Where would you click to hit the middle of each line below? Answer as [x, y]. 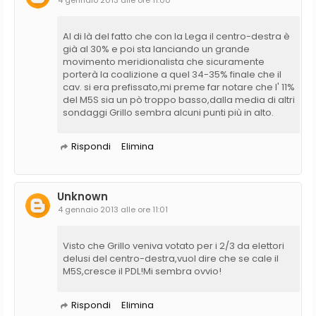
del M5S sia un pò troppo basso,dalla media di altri [179, 99]
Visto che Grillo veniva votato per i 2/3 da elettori [174, 245]
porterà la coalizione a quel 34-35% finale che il [172, 74]
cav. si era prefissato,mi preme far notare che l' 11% [179, 87]
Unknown [83, 196]
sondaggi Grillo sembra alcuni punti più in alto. [168, 112]
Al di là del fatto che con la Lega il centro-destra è [176, 36]
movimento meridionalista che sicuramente [164, 61]
